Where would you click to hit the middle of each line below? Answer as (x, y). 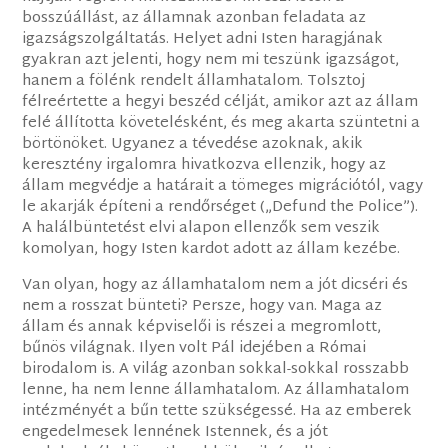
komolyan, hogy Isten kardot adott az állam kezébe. (211, 250)
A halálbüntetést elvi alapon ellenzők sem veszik (201, 229)
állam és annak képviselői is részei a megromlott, (202, 328)
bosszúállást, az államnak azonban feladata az (194, 19)
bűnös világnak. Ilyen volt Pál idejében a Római (194, 349)
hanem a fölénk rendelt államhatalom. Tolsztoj (194, 82)
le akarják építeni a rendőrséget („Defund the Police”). (220, 208)
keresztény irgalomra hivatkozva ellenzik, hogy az (204, 166)
